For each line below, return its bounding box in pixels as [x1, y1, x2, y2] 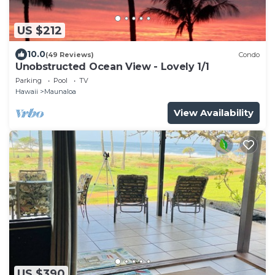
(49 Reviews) [45, 50, 94, 59]
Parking [15, 76, 42, 85]
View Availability [174, 107, 254, 119]
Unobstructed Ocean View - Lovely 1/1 [15, 61, 209, 73]
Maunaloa [44, 87, 76, 96]
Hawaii [15, 87, 38, 96]
